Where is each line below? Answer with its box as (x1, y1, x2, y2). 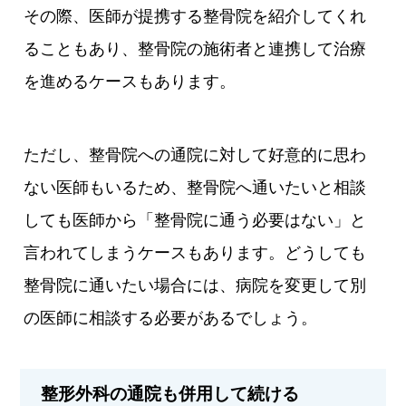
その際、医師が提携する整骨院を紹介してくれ (24, 6, 367, 25)
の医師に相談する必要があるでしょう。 (24, 308, 318, 327)
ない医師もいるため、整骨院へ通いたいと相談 (24, 178, 367, 197)
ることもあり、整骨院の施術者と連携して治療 (24, 39, 367, 58)
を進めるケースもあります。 (24, 72, 237, 91)
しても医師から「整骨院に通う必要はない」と (24, 210, 367, 229)
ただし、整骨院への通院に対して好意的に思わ (24, 145, 367, 164)
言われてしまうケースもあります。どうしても (24, 243, 367, 262)
